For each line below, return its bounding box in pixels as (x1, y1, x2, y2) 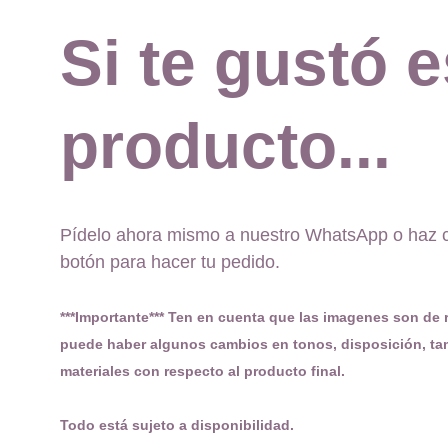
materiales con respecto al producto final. (60, 363, 349, 379)
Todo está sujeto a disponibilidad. (60, 417, 294, 433)
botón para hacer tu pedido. (60, 252, 285, 272)
